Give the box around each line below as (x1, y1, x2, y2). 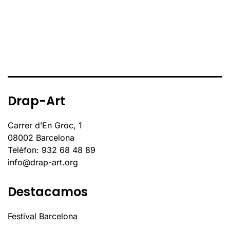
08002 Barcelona (8, 132, 74, 143)
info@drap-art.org (8, 157, 78, 168)
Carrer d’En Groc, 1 (8, 120, 82, 131)
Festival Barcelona (8, 211, 78, 222)
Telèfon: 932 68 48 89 (8, 145, 95, 156)
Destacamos (8, 183, 88, 201)
